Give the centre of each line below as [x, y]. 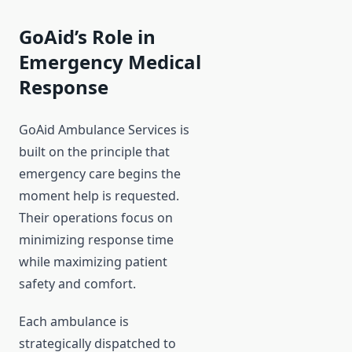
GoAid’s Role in [87, 37]
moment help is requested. [99, 196]
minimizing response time [96, 240]
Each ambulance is [74, 322]
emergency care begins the [100, 174]
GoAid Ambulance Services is [104, 130]
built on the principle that [94, 152]
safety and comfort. [77, 284]
